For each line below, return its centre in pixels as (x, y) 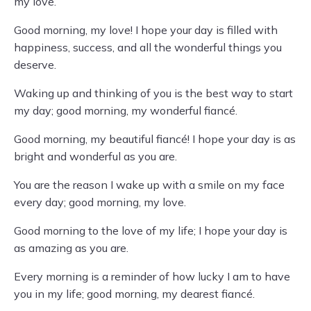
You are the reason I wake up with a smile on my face (149, 185)
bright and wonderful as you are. (95, 156)
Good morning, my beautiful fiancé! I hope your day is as (155, 139)
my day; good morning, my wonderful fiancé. (126, 110)
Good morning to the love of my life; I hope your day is (151, 230)
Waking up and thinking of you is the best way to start (153, 93)
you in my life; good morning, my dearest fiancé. (134, 294)
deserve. (35, 65)
